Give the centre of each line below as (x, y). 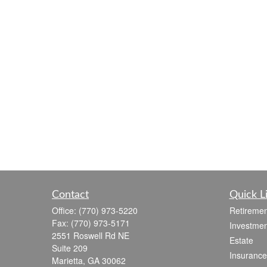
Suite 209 (70, 248)
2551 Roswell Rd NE (91, 235)
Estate (241, 240)
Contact (70, 195)
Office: (65, 210)
